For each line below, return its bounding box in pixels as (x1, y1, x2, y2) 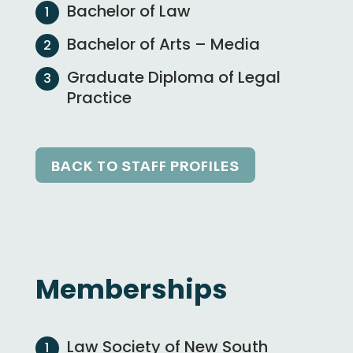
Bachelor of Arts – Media (66, 33, 260, 55)
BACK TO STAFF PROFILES (50, 154, 240, 175)
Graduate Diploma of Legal (66, 66, 281, 88)
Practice (66, 87, 132, 109)
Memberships (35, 269, 228, 308)
